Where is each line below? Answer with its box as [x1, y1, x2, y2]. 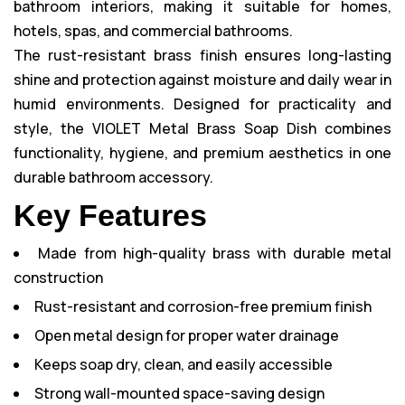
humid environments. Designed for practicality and [14, 94, 391, 114]
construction [14, 268, 103, 287]
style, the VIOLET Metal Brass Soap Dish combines [14, 118, 391, 138]
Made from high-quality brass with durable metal [38, 243, 392, 263]
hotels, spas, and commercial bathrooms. [14, 21, 293, 41]
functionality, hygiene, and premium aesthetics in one [14, 143, 391, 163]
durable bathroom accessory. [14, 167, 213, 187]
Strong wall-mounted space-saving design [34, 383, 325, 403]
